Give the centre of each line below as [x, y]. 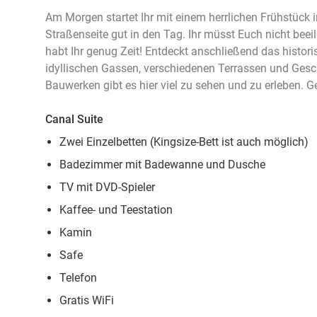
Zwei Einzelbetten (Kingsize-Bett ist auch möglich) [184, 142]
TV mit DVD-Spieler [107, 187]
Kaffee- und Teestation [116, 210]
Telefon [78, 278]
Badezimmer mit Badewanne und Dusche [162, 165]
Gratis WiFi [87, 300]
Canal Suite [74, 119]
